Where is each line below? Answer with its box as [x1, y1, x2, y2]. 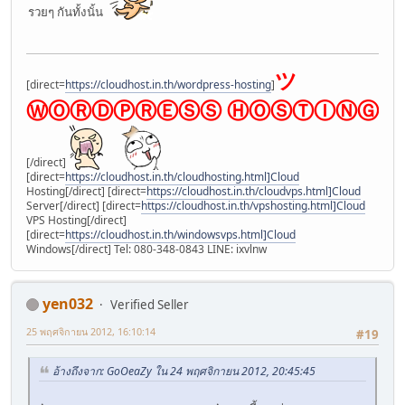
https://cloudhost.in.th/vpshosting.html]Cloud [141, 197, 365, 213]
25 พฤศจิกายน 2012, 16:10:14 [26, 324, 155, 338]
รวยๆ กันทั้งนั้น [28, 4, 108, 21]
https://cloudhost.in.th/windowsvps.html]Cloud [65, 226, 296, 242]
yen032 [42, 293, 93, 314]
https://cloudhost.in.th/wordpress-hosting [65, 76, 271, 92]
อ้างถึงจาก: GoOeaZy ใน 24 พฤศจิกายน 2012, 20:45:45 [52, 363, 316, 380]
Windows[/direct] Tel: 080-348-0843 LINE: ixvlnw [26, 240, 267, 257]
